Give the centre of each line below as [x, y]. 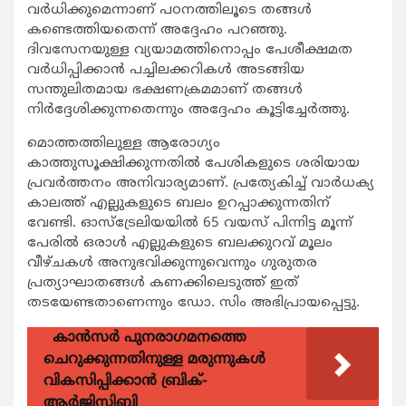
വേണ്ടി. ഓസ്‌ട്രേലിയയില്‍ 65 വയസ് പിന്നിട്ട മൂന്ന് [190, 223]
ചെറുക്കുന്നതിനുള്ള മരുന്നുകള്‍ [155, 359]
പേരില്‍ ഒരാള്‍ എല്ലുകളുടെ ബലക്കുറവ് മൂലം [180, 243]
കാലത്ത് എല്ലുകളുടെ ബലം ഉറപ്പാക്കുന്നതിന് [179, 203]
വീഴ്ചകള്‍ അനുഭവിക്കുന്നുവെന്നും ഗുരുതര [172, 263]
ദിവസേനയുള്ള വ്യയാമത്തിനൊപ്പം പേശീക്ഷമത [190, 50]
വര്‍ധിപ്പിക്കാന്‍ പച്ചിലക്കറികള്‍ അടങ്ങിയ [166, 70]
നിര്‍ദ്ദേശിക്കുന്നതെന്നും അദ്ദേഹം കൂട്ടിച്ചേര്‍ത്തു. [188, 110]
